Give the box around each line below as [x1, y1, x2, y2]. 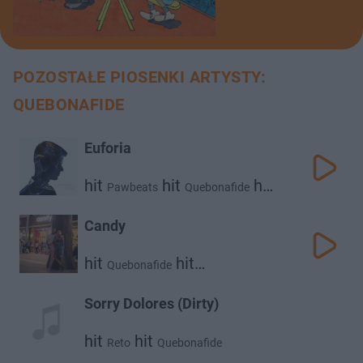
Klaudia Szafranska [84, 275, 182, 288]
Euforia [84, 139, 131, 156]
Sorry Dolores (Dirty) [84, 295, 219, 312]
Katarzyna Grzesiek [84, 197, 182, 210]
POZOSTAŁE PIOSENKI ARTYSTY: [13, 67, 267, 87]
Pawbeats [107, 181, 158, 194]
